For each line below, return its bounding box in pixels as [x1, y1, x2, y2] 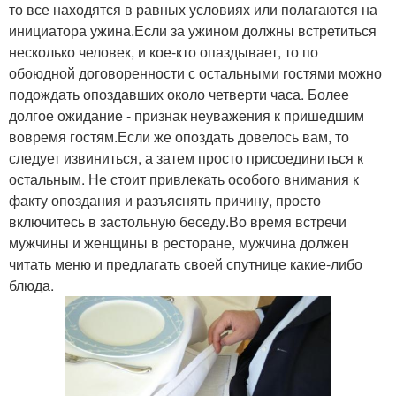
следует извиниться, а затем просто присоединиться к [9, 148, 363, 169]
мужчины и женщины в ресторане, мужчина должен [9, 232, 349, 254]
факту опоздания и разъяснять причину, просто [9, 190, 321, 211]
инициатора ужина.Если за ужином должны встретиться [9, 20, 377, 42]
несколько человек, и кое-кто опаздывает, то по [9, 42, 318, 63]
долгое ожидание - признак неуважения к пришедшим [9, 105, 364, 126]
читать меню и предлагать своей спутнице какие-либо [9, 254, 362, 275]
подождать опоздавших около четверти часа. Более [9, 84, 349, 105]
